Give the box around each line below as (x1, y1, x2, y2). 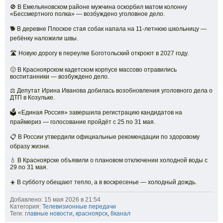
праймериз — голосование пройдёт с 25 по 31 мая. (10, 118, 155, 126)
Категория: (10, 203, 41, 211)
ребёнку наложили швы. (10, 35, 78, 42)
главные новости (25, 210, 73, 218)
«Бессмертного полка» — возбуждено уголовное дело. (10, 10, 165, 18)
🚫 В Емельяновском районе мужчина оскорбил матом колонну (10, 3, 187, 11)
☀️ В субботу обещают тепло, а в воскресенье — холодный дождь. (10, 179, 197, 186)
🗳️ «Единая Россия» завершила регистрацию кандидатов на (10, 109, 182, 116)
